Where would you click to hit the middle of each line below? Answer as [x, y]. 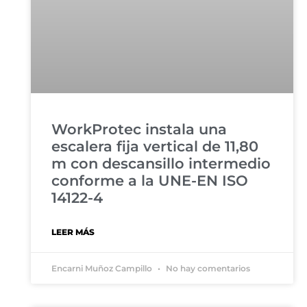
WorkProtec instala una [139, 129]
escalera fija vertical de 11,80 [155, 146]
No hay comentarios [207, 268]
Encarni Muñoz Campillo [102, 268]
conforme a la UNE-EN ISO [149, 180]
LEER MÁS [73, 232]
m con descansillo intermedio [161, 163]
